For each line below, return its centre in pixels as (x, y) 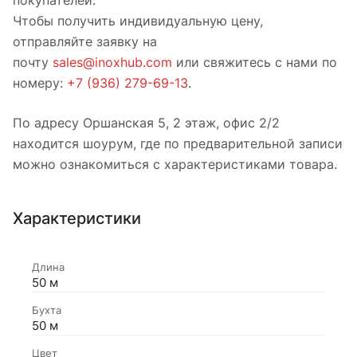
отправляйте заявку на (85, 41)
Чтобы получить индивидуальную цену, (138, 20)
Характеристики (77, 218)
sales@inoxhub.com (112, 62)
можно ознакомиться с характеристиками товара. (175, 164)
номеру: (40, 82)
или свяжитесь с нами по (255, 62)
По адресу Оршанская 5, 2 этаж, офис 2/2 (146, 122)
